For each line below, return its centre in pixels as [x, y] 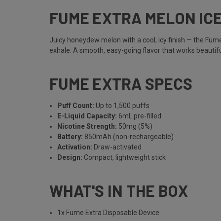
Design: [70, 157]
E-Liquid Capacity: [87, 116]
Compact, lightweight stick [124, 157]
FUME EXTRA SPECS [121, 83]
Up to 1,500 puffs [122, 105]
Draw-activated [117, 147]
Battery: [70, 136]
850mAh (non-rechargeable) [129, 136]
